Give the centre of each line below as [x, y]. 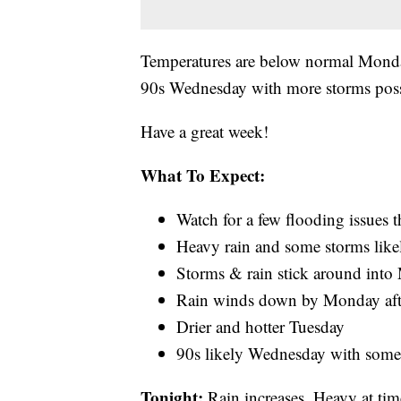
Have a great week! [205, 131]
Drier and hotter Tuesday [260, 326]
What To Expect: [203, 175]
